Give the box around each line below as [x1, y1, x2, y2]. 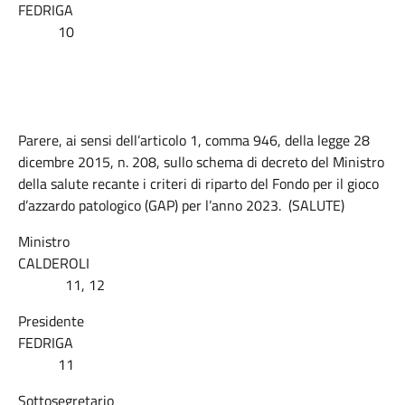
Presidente [18, 310, 84, 332]
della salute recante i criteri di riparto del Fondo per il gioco [18, 173, 379, 194]
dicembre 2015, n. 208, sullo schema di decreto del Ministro [18, 151, 384, 173]
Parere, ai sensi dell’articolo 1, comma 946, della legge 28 [18, 129, 370, 151]
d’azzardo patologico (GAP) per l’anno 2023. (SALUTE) [18, 194, 344, 216]
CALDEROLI [18, 252, 386, 274]
